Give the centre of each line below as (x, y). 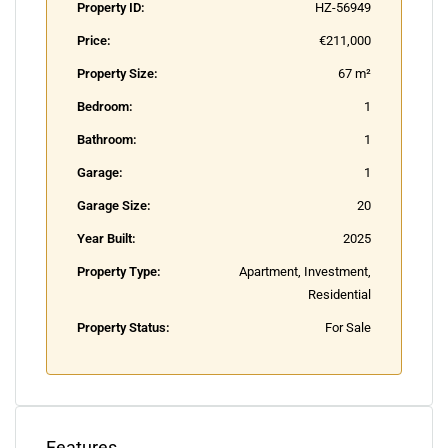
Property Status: (123, 327)
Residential (339, 294)
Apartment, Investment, (305, 271)
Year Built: (106, 238)
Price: (94, 40)
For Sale (348, 327)
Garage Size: (114, 205)
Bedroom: (105, 106)
